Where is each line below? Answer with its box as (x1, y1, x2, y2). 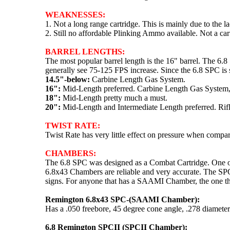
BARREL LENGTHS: (45, 47, 125, 56)
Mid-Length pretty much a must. (61, 93, 167, 102)
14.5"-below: (45, 74, 90, 84)
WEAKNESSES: (45, 10, 105, 19)
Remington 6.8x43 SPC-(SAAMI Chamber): (45, 195, 200, 204)
